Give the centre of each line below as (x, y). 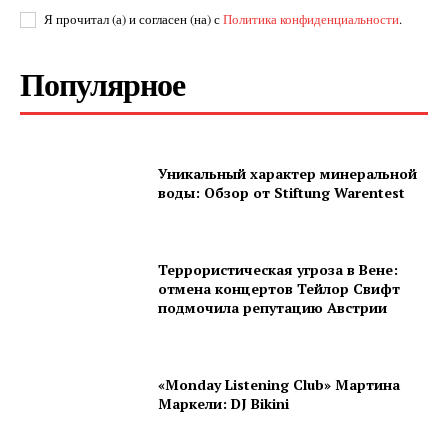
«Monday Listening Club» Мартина (279, 385)
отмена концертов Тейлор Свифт (279, 289)
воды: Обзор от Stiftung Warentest (282, 192)
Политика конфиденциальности (311, 19)
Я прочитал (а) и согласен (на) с (133, 19)
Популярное (102, 84)
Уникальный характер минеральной (288, 173)
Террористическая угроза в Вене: (278, 270)
